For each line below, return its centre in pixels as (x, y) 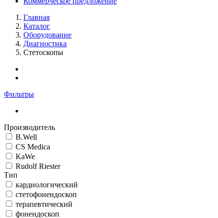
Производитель (29, 127)
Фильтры (19, 94)
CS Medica (33, 147)
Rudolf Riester (38, 166)
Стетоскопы (43, 52)
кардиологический (47, 185)
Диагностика (45, 44)
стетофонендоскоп (46, 194)
